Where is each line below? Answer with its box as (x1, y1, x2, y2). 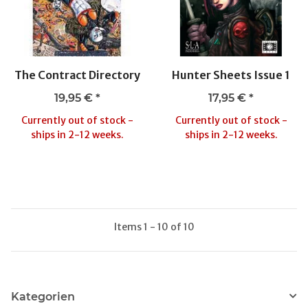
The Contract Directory (14, 67, 140, 82)
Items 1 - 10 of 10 (113, 220, 195, 233)
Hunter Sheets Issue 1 (172, 67, 290, 82)
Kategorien (11, 289, 75, 303)
